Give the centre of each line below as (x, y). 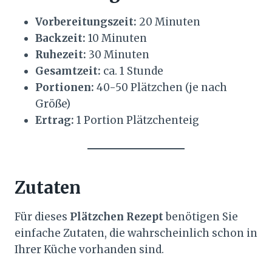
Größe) (53, 104)
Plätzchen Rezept (117, 217)
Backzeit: (60, 39)
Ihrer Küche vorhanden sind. (89, 250)
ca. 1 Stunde (132, 71)
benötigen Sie (201, 217)
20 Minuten (168, 22)
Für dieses (42, 217)
